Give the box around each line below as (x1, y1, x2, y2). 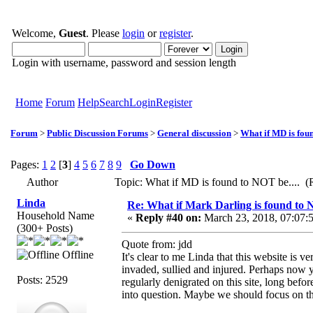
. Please (86, 27, 122, 39)
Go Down (130, 158, 175, 170)
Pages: (10, 158, 42, 170)
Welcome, (12, 27, 59, 39)
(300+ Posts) (17, 221, 73, 234)
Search (99, 96, 129, 108)
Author (27, 175, 58, 188)
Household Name (17, 209, 94, 221)
